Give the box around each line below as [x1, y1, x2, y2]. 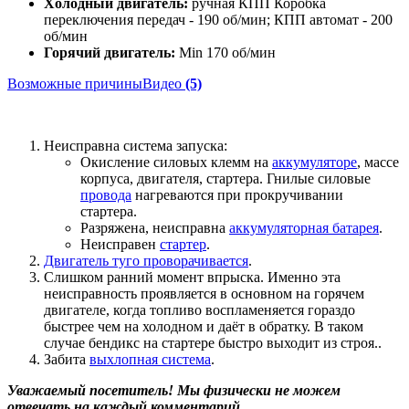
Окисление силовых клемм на [80, 153, 272, 170]
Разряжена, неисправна [80, 219, 229, 236]
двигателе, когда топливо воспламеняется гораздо [44, 301, 355, 318]
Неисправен [80, 236, 160, 252]
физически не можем [204, 382, 341, 398]
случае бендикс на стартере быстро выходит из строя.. [44, 334, 382, 351]
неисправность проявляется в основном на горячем [44, 285, 364, 301]
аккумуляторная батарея [229, 219, 379, 236]
